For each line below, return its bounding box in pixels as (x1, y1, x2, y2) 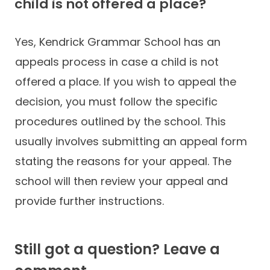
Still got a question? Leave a (14, 239, 220, 259)
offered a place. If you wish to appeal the (15, 74, 236, 89)
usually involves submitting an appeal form (15, 133, 247, 149)
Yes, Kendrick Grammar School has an (15, 34, 221, 49)
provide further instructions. (15, 193, 164, 209)
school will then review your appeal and (15, 173, 228, 189)
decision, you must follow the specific (15, 93, 218, 109)
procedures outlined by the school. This (15, 113, 226, 129)
